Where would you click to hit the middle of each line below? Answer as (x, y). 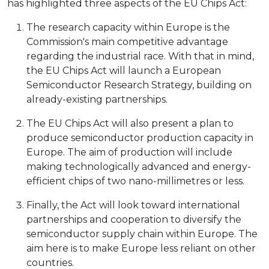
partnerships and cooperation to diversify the (134, 219)
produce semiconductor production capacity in (140, 138)
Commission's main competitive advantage (127, 41)
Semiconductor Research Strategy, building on (139, 85)
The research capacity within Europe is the (128, 27)
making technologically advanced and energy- (139, 166)
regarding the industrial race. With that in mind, (140, 56)
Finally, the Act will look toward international (133, 205)
